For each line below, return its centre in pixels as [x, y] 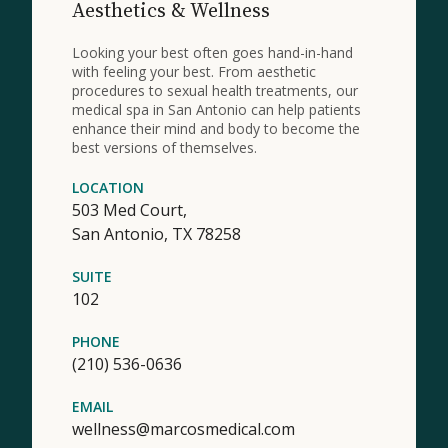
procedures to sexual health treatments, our [215, 90]
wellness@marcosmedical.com [183, 428]
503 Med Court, [129, 209]
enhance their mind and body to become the [216, 128]
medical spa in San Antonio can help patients [216, 109]
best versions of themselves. [164, 147]
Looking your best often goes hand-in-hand [212, 52]
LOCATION [108, 187]
